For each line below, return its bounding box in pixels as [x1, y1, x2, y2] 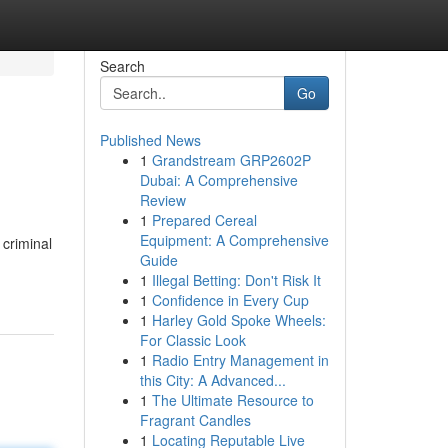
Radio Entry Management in [151, 350, 329, 370]
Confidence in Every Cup [151, 290, 309, 310]
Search [99, 56, 145, 76]
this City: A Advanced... [139, 370, 286, 390]
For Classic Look [139, 330, 246, 350]
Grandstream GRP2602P [151, 150, 311, 170]
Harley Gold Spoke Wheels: [151, 310, 326, 330]
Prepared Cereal [151, 210, 257, 230]
